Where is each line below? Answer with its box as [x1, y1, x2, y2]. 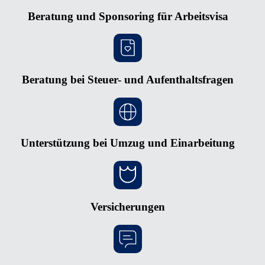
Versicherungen [91, 200, 165, 213]
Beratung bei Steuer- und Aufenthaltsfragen [22, 73, 234, 86]
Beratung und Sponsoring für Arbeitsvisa [27, 9, 228, 22]
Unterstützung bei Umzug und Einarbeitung [21, 137, 235, 150]
